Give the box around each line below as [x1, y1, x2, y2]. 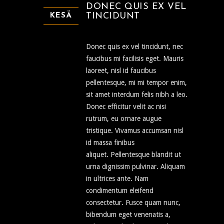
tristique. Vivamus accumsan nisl [86, 126, 183, 135]
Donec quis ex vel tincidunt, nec [86, 42, 183, 51]
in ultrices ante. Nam [86, 174, 148, 183]
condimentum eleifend [86, 186, 153, 195]
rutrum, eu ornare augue [86, 114, 161, 123]
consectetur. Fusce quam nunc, [86, 198, 180, 207]
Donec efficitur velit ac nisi [86, 102, 166, 111]
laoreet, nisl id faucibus [86, 66, 156, 75]
